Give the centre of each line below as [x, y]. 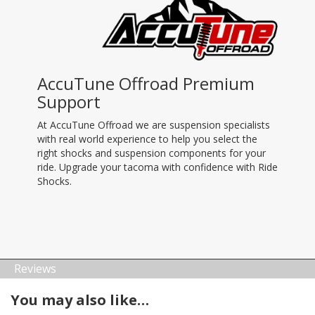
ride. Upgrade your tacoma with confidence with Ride [157, 167]
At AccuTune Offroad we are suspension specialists [153, 124]
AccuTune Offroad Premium [146, 83]
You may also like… [80, 300]
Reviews [35, 268]
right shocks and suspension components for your [151, 153]
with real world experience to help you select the [147, 139]
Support [69, 101]
